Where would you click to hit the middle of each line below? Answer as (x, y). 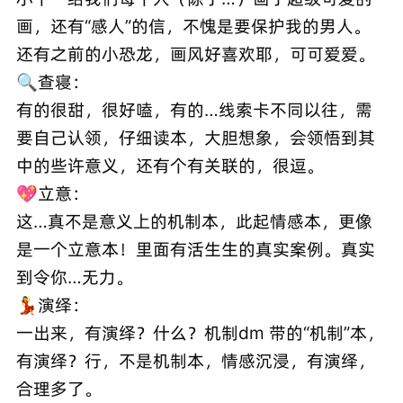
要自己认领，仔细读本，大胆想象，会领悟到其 (195, 138)
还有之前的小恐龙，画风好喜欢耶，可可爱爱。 (195, 54)
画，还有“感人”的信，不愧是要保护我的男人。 (193, 27)
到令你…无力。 (74, 278)
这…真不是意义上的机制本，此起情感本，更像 (194, 222)
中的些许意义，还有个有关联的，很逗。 (170, 166)
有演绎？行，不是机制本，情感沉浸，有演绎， (195, 361)
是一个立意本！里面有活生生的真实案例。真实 (195, 250)
